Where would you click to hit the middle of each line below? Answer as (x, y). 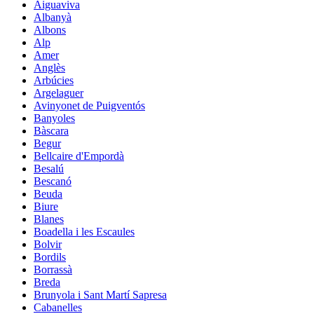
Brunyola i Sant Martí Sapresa (100, 294)
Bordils (50, 257)
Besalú (49, 168)
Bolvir (48, 244)
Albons (50, 29)
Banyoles (54, 118)
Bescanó (53, 181)
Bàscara (51, 130)
